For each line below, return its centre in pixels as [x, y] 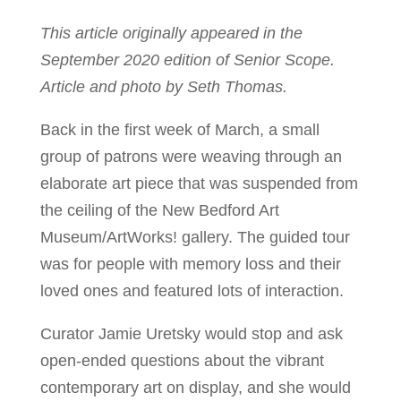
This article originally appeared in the [171, 33]
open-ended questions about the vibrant [182, 360]
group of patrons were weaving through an [191, 156]
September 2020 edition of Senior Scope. [187, 60]
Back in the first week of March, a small [179, 129]
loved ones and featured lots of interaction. [192, 290]
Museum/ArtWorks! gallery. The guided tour [195, 237]
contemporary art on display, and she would [195, 387]
